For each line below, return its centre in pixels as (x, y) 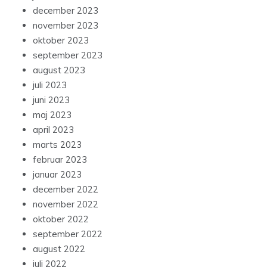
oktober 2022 (61, 219)
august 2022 (59, 249)
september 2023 (68, 55)
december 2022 (66, 190)
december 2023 (66, 11)
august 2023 (59, 70)
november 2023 (66, 26)
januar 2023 (57, 175)
